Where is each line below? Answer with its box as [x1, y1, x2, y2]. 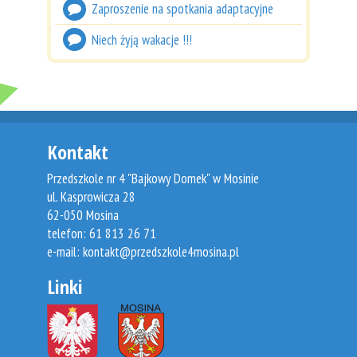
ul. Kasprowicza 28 [47, 188, 135, 206]
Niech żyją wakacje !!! [92, 30, 193, 49]
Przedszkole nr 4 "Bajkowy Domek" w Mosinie [47, 170, 259, 188]
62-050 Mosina [47, 206, 119, 225]
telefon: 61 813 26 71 [47, 225, 156, 243]
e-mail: [47, 243, 83, 261]
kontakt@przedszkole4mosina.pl [83, 243, 239, 261]
